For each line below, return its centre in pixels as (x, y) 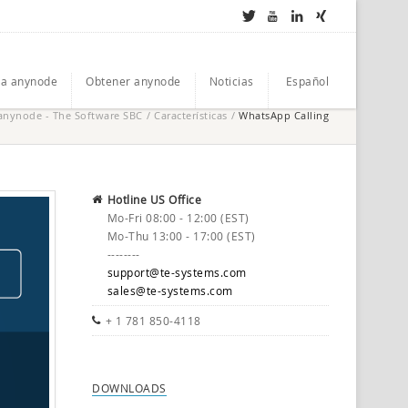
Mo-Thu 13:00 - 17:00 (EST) (181, 236)
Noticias (231, 81)
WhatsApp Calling (284, 115)
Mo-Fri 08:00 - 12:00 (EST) (178, 218)
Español (307, 81)
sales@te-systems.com (170, 291)
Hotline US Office (154, 199)
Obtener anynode (133, 81)
